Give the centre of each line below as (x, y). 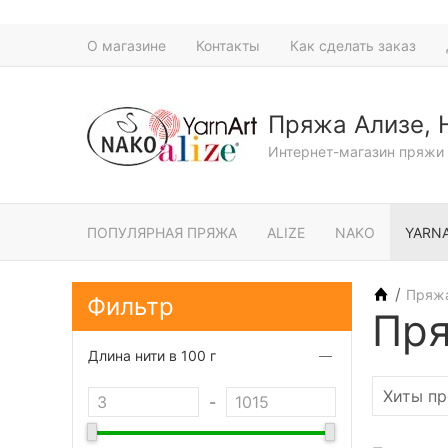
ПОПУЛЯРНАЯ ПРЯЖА (162, 232)
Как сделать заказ (353, 45)
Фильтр (130, 306)
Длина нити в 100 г (152, 355)
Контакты (228, 45)
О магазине (126, 45)
